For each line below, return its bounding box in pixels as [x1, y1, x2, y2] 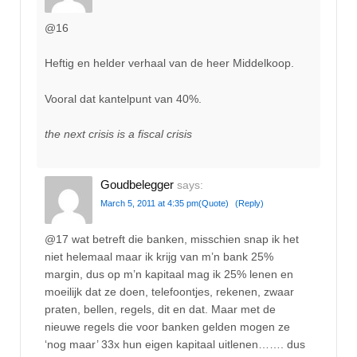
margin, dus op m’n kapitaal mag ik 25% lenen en [45, 267, 293, 280]
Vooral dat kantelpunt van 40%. [45, 92, 202, 105]
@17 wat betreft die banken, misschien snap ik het [45, 232, 299, 245]
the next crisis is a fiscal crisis [45, 127, 192, 140]
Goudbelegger [100, 178, 174, 192]
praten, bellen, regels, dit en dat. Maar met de [45, 302, 276, 316]
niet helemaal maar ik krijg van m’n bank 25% [45, 249, 273, 263]
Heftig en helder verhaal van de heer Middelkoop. [45, 57, 294, 70]
